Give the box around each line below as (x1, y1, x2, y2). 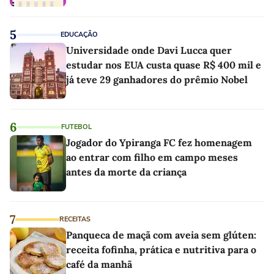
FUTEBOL (61, 122, 92, 131)
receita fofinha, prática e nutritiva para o (66, 243, 256, 256)
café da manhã (66, 258, 132, 270)
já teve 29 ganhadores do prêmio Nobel (66, 73, 248, 86)
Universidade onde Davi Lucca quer (66, 44, 232, 56)
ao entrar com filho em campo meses (66, 151, 238, 163)
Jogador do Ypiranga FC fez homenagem (66, 136, 252, 149)
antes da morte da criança (66, 166, 187, 178)
